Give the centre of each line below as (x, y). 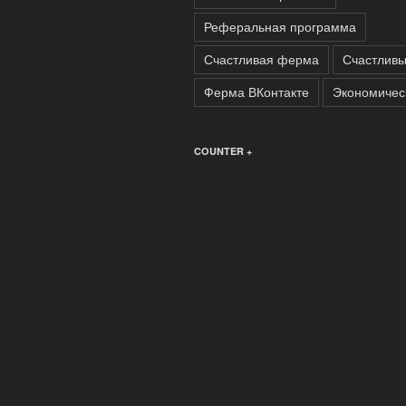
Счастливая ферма (261, 58)
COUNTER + (223, 150)
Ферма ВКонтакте (256, 91)
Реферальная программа (280, 26)
